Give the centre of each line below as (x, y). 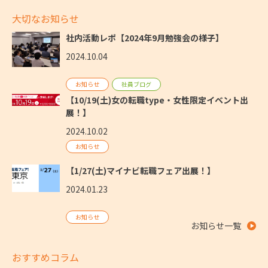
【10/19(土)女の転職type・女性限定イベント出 (157, 100)
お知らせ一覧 (216, 225)
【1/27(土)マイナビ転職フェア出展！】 (141, 170)
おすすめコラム (45, 257)
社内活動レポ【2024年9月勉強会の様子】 (145, 38)
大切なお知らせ (45, 19)
